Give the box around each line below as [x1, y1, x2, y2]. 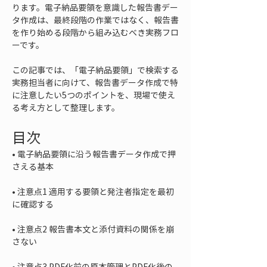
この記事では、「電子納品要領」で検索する [12, 64, 179, 76]
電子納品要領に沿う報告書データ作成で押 [17, 148, 176, 160]
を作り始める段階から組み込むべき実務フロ [12, 26, 179, 38]
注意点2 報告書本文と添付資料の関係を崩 [17, 223, 174, 235]
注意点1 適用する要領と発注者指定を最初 [17, 185, 174, 197]
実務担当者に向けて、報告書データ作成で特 [12, 76, 178, 88]
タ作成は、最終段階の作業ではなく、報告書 [12, 14, 179, 26]
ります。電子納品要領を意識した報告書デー [12, 1, 178, 13]
